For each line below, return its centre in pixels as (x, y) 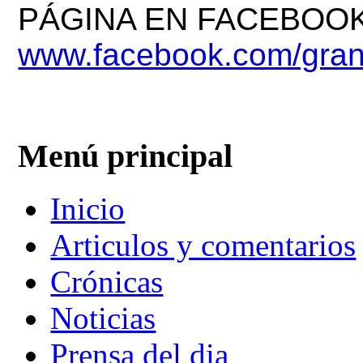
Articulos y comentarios (203, 246)
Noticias (103, 318)
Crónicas (107, 282)
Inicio (88, 209)
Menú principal (126, 156)
